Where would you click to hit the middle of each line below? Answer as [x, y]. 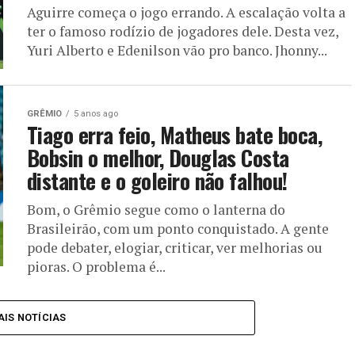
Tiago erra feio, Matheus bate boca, [174, 135]
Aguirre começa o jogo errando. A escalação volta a [186, 12]
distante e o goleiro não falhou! [157, 181]
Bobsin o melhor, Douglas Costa [158, 158]
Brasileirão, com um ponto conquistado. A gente [178, 229]
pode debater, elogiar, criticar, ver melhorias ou [175, 248]
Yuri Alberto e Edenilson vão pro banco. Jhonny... [177, 50]
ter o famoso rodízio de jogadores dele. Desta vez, [183, 31]
